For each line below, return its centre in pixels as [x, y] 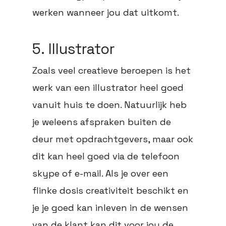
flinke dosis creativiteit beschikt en [110, 191]
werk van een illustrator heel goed [108, 88]
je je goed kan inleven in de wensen [110, 208]
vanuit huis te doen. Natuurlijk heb [109, 105]
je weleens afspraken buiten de [102, 122]
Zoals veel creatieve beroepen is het [111, 71]
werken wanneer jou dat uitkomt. [106, 13]
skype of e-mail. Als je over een [100, 174]
